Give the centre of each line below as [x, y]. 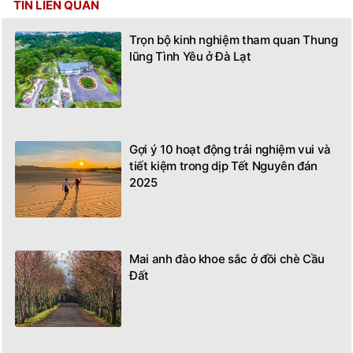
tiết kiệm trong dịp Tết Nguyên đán [224, 165]
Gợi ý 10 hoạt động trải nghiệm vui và [230, 149]
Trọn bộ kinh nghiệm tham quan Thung [234, 39]
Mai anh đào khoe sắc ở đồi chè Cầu [227, 258]
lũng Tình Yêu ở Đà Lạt [190, 56]
